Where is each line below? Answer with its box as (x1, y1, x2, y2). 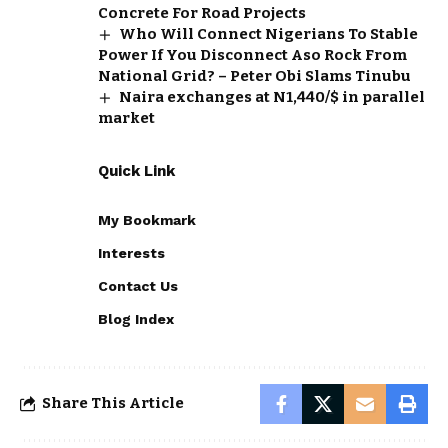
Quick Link (98, 161, 175, 180)
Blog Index (98, 310, 174, 327)
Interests (98, 244, 165, 261)
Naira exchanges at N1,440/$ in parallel (119, 87, 426, 106)
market (98, 108, 155, 127)
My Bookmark (98, 211, 196, 228)
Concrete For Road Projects (98, 3, 306, 22)
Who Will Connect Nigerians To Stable (119, 24, 419, 43)
